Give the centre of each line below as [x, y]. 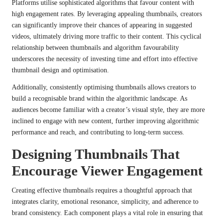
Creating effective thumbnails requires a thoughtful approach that [102, 191]
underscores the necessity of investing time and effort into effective [105, 59]
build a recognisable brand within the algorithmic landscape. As [99, 99]
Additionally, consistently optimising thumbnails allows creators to [104, 88]
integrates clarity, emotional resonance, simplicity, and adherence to [105, 202]
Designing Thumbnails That [96, 154]
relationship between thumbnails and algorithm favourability [95, 48]
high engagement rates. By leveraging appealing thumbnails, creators [107, 14]
